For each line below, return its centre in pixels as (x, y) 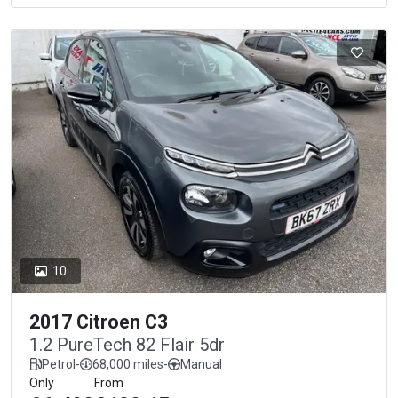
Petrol (59, 364)
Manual (201, 364)
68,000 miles (128, 364)
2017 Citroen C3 (99, 322)
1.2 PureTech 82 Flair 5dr (127, 344)
